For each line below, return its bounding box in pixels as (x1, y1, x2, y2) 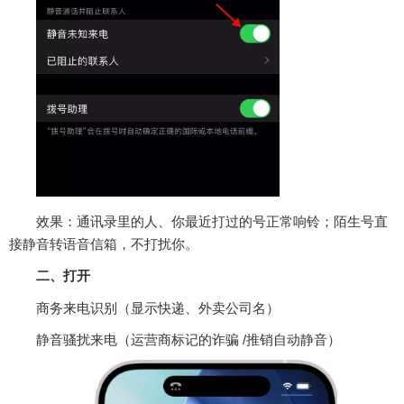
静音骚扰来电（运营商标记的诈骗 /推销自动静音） (36, 331, 341, 347)
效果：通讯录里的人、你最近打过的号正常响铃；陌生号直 (36, 213, 388, 229)
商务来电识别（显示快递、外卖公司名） (36, 299, 280, 316)
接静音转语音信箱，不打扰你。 (9, 235, 198, 252)
